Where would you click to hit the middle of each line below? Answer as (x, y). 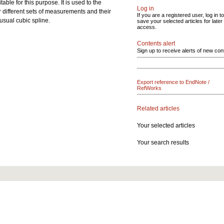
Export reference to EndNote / (173, 82)
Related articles (158, 108)
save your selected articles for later (180, 21)
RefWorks (149, 88)
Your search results (163, 142)
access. (147, 27)
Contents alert (156, 43)
